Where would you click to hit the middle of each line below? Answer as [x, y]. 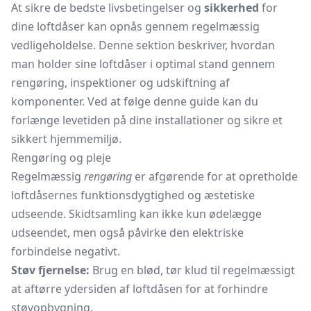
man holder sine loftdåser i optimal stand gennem [143, 64]
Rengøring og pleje [61, 158]
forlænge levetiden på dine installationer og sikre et [147, 120]
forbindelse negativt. [66, 251]
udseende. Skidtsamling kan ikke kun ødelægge [136, 214]
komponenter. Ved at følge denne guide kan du [135, 101]
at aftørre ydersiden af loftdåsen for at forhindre [140, 289]
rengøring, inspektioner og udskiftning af [120, 83]
